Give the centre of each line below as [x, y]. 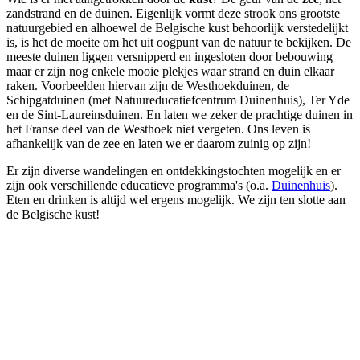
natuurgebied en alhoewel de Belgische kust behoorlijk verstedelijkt [177, 27]
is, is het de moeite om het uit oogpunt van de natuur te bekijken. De [179, 42]
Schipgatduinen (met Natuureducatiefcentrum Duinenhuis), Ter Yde [178, 100]
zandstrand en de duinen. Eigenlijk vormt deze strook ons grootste [173, 13]
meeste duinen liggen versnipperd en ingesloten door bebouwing [170, 56]
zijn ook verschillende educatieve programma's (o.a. [139, 185]
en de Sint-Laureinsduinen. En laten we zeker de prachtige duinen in [180, 114]
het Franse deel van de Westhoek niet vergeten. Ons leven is [158, 129]
